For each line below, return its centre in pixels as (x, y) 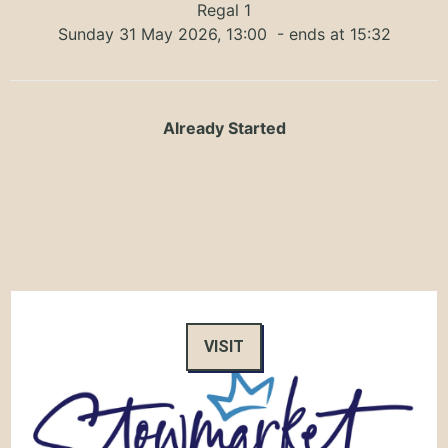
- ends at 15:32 (331, 33)
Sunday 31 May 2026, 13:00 (164, 33)
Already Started (224, 127)
